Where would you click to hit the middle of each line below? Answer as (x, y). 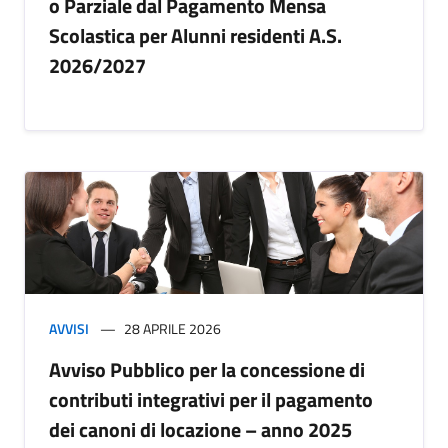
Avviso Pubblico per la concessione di (207, 370)
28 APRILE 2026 (172, 329)
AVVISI (69, 329)
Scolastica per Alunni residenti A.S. (195, 36)
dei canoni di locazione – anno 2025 (200, 430)
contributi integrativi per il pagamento (211, 400)
